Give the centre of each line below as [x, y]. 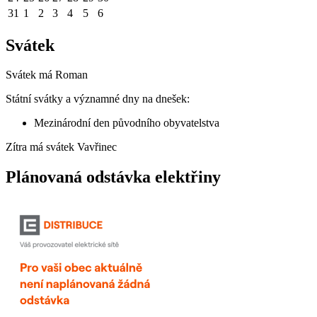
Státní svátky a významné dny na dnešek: [98, 99]
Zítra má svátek [41, 147]
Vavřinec [97, 147]
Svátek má [30, 75]
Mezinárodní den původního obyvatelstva [127, 123]
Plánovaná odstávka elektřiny [113, 177]
